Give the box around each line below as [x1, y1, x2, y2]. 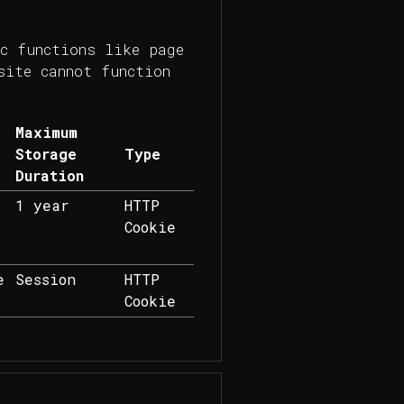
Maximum [14, 123, 78, 142]
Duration [14, 166, 84, 186]
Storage [14, 144, 77, 164]
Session [14, 270, 76, 289]
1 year [14, 196, 69, 216]
